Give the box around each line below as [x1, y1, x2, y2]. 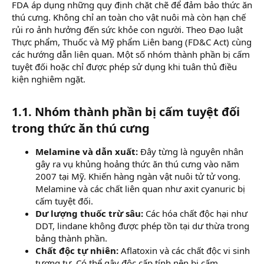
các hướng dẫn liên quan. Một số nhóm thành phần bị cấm [12, 48, 250, 60]
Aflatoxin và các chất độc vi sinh [121, 244, 250, 256]
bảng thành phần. [35, 232, 107, 244]
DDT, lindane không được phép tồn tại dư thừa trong [35, 219, 249, 232]
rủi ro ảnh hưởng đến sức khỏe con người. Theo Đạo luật [12, 23, 243, 35]
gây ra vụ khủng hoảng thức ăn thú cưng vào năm [35, 157, 239, 170]
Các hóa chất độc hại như [146, 207, 247, 219]
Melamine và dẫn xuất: [35, 145, 140, 157]
